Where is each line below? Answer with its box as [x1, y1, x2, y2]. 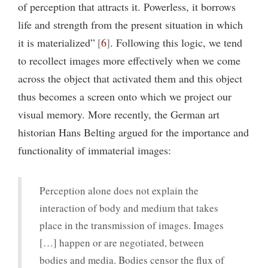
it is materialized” [18, 35, 95, 50]
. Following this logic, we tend [109, 35, 242, 50]
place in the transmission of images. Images [39, 218, 224, 232]
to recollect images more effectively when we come [18, 53, 240, 68]
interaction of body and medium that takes [39, 200, 218, 215]
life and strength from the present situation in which [18, 17, 243, 32]
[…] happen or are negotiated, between [39, 235, 204, 249]
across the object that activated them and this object [18, 71, 242, 86]
